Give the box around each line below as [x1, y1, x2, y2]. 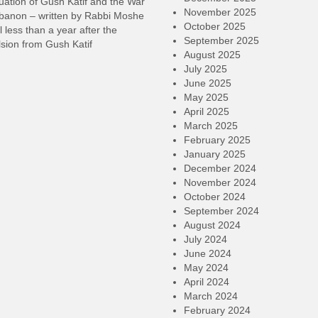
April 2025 [184, 106, 229, 117]
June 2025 [184, 77, 231, 89]
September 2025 [184, 35, 259, 46]
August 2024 [184, 219, 241, 231]
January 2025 [184, 148, 246, 160]
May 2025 [184, 92, 229, 103]
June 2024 [184, 248, 231, 259]
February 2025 [184, 134, 251, 146]
